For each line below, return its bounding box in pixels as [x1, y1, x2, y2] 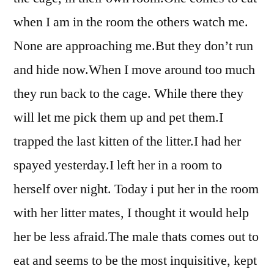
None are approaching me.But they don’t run [13, 37, 253, 54]
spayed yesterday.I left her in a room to [13, 157, 222, 174]
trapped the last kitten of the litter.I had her [13, 133, 241, 150]
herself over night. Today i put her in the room [13, 180, 259, 198]
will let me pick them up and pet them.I [13, 109, 223, 126]
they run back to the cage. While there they [13, 85, 243, 102]
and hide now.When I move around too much [13, 61, 255, 78]
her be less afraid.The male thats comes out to [13, 228, 259, 245]
